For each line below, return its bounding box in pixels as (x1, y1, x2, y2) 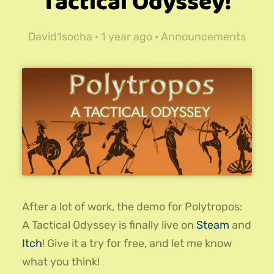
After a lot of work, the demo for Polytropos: (22, 200, 243, 214)
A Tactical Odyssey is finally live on (22, 218, 196, 232)
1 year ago (101, 30, 152, 44)
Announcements (161, 30, 246, 44)
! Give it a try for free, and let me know (42, 237, 232, 251)
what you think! (22, 255, 100, 269)
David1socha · (28, 30, 101, 44)
